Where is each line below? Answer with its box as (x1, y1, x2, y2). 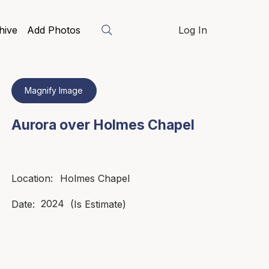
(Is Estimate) (70, 198, 126, 210)
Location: (11, 172, 53, 185)
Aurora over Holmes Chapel (11, 116, 195, 133)
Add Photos (26, 23, 80, 36)
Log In (178, 24, 208, 36)
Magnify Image (25, 85, 83, 96)
